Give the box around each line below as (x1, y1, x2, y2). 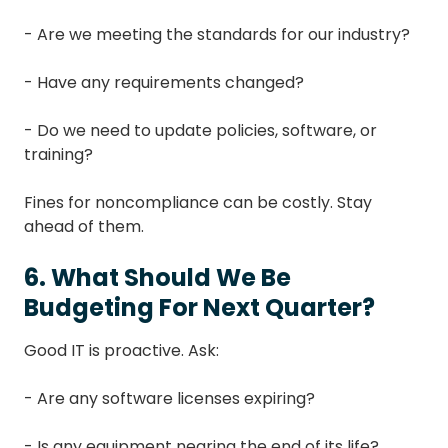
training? (24, 143, 93, 167)
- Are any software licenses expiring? (24, 387, 315, 411)
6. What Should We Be (24, 261, 291, 295)
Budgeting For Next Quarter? (24, 291, 375, 325)
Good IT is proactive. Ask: (24, 339, 219, 363)
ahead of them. (24, 215, 144, 239)
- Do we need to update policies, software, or (24, 119, 377, 143)
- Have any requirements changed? (24, 71, 304, 95)
